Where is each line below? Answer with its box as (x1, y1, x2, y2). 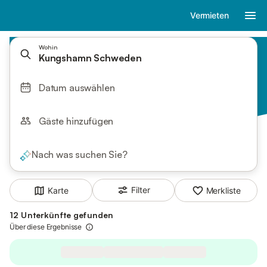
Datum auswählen (39, 82, 115, 94)
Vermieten (190, 10, 229, 20)
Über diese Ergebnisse (10, 222, 82, 232)
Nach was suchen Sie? (32, 148, 128, 160)
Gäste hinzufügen (39, 115, 114, 127)
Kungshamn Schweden (39, 52, 142, 64)
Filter (131, 185, 150, 195)
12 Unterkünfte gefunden (10, 210, 114, 221)
